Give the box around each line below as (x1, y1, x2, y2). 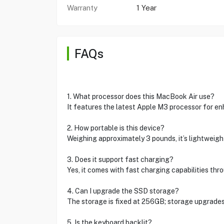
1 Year (136, 3, 156, 12)
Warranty (66, 3, 97, 12)
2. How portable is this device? (66, 124, 164, 132)
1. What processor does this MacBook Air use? (66, 92, 214, 100)
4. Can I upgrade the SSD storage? (66, 187, 179, 195)
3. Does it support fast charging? (66, 155, 173, 163)
